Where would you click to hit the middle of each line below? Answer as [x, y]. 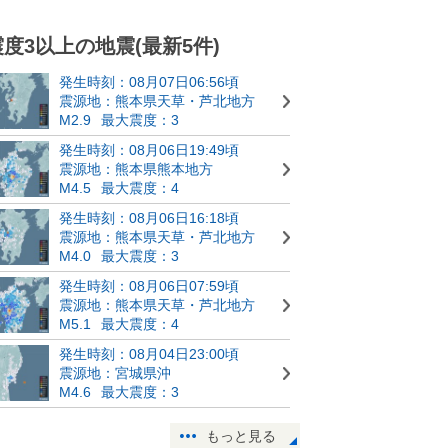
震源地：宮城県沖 [115, 372]
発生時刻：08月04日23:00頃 [149, 353]
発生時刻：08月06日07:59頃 [149, 285]
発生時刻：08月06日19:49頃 [149, 149]
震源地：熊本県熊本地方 [136, 168]
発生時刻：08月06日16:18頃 [149, 217]
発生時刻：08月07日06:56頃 [149, 81]
